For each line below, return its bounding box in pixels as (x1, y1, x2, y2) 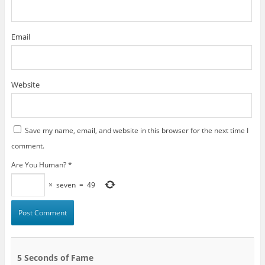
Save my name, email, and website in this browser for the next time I (24, 125, 248, 136)
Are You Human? (11, 160, 66, 170)
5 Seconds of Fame (17, 251, 93, 263)
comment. (11, 141, 44, 151)
